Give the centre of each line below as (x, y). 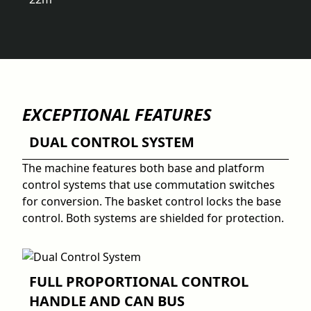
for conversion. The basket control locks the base (152, 201)
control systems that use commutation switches (149, 184)
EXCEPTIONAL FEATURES (117, 114)
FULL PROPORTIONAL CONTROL (139, 281)
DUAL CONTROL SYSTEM (112, 142)
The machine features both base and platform (143, 168)
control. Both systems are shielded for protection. (153, 218)
